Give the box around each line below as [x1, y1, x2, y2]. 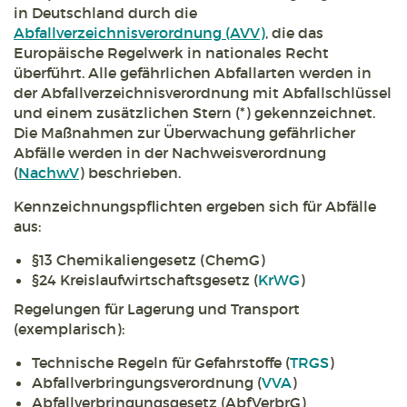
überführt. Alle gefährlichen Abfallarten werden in [14, 64, 372, 83]
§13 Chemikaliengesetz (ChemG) [32, 251, 265, 270]
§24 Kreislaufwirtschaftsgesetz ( [32, 271, 258, 290]
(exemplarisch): [14, 320, 124, 339]
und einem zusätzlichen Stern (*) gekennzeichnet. [14, 104, 375, 123]
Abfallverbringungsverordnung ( [32, 373, 262, 392]
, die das [265, 24, 323, 43]
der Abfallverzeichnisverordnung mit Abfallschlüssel [14, 84, 392, 103]
